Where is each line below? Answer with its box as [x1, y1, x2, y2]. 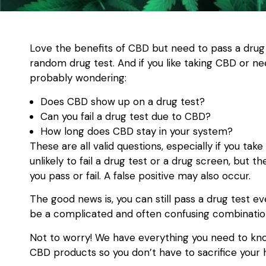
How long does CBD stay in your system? [40, 124, 233, 138]
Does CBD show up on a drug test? [40, 94, 205, 108]
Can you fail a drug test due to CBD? [40, 109, 211, 123]
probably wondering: [30, 71, 129, 85]
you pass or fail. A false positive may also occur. [30, 169, 254, 182]
